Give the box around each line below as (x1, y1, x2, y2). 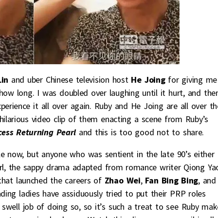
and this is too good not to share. (78, 127, 204, 138)
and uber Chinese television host (8, 74, 131, 86)
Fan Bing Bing (145, 175, 199, 186)
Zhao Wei (104, 175, 141, 186)
